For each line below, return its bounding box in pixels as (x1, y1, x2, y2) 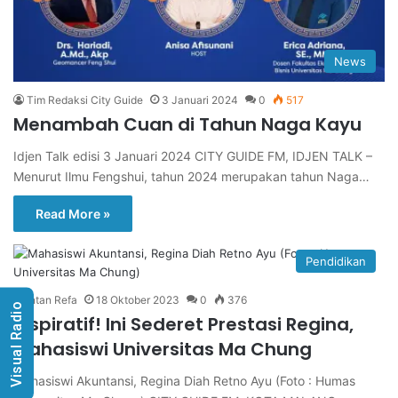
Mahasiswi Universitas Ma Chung (13, 337, 312, 362)
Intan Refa (27, 293, 77, 307)
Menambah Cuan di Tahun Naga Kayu (13, 112, 362, 138)
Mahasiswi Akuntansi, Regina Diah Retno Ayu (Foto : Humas (13, 373, 355, 389)
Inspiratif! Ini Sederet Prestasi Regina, (13, 312, 354, 338)
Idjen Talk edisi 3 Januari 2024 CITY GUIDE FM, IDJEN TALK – (13, 148, 372, 164)
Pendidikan (306, 254, 366, 269)
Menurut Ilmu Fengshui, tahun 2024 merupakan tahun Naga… (13, 169, 370, 185)
